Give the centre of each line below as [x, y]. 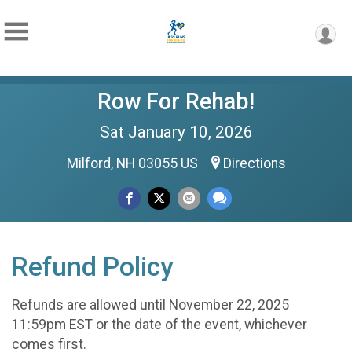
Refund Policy [92, 267]
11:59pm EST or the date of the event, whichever [159, 324]
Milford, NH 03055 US [134, 163]
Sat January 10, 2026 [176, 132]
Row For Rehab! [176, 101]
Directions [254, 163]
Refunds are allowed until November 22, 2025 [150, 304]
